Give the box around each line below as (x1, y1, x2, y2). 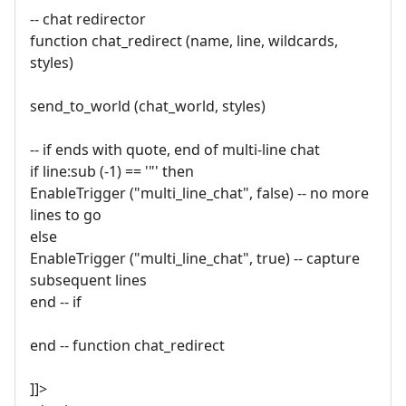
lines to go (30, 204, 101, 225)
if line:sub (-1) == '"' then (30, 160, 194, 181)
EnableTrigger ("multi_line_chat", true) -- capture (30, 247, 360, 268)
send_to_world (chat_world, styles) (30, 95, 266, 116)
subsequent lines (30, 269, 147, 290)
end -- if (30, 291, 82, 312)
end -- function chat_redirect (30, 334, 225, 355)
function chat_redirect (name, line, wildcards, (30, 30, 338, 51)
